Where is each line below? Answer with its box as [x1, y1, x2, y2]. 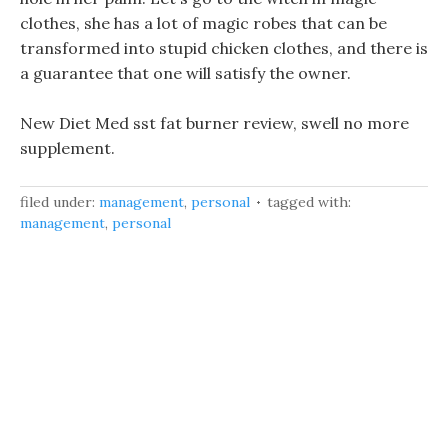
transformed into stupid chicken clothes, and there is [20, 38, 428, 58]
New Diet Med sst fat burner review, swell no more [20, 113, 409, 133]
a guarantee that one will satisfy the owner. [20, 63, 351, 83]
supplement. [20, 138, 115, 158]
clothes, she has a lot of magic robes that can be [20, 13, 387, 33]
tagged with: [267, 193, 351, 211]
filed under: [20, 193, 99, 211]
